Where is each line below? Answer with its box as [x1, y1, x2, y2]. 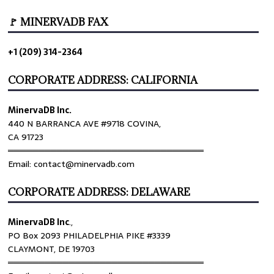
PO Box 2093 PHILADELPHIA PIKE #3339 [8, 228, 171, 242]
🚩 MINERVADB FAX [8, 15, 109, 29]
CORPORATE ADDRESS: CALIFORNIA [8, 73, 198, 87]
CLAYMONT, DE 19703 [8, 242, 95, 256]
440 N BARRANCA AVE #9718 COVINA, [8, 116, 161, 130]
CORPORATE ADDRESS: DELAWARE [8, 185, 191, 199]
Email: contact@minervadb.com [8, 157, 135, 171]
